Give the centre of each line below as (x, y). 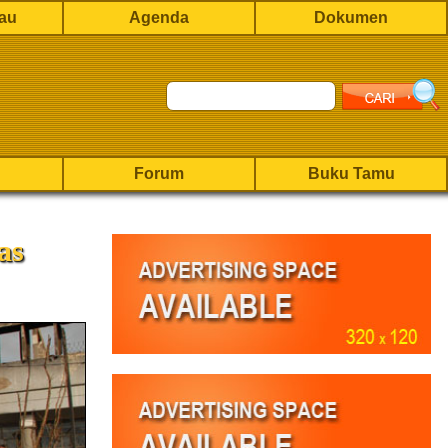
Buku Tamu (351, 173)
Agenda (159, 17)
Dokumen (351, 17)
